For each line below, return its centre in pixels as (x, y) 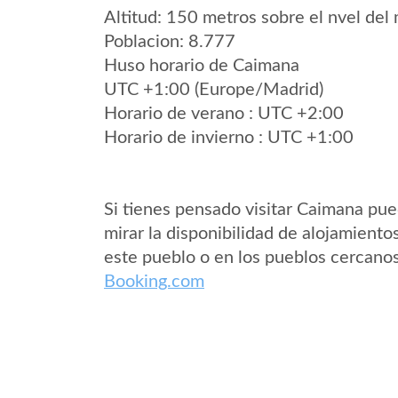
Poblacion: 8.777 (170, 42)
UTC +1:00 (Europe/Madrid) (214, 90)
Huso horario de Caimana (202, 66)
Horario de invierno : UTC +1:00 (229, 138)
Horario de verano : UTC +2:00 (224, 114)
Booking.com (154, 282)
